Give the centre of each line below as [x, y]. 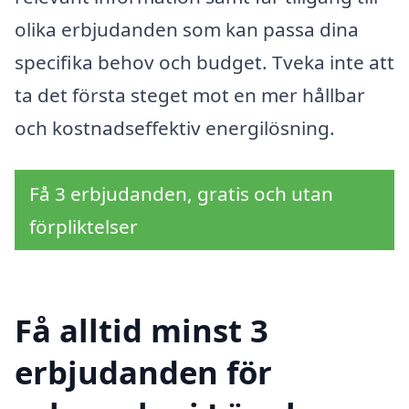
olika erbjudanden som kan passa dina [187, 30]
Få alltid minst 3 [142, 330]
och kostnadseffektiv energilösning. [175, 128]
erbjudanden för [143, 372]
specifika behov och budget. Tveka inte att [204, 63]
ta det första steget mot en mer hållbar [190, 95]
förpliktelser [84, 227]
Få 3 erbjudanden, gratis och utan [181, 194]
